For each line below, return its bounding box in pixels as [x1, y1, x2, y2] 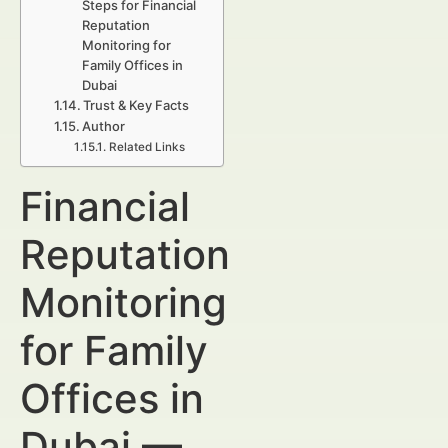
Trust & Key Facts [83, 97, 190, 113]
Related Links [108, 140, 185, 154]
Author [82, 118, 126, 134]
